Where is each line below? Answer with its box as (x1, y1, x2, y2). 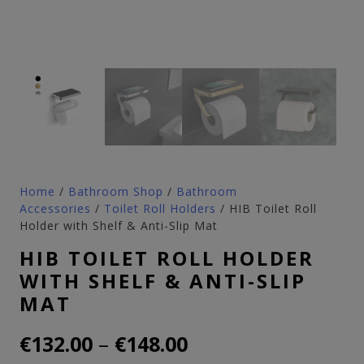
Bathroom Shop (68, 184, 163, 199)
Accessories (19, 201, 91, 216)
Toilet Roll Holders (104, 201, 216, 216)
